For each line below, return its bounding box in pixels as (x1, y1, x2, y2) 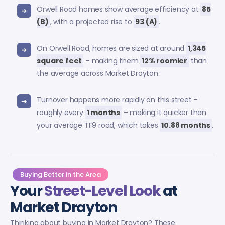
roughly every (37, 107, 85, 118)
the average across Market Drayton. (37, 68, 160, 78)
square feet (37, 55, 82, 66)
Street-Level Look (44, 181, 161, 201)
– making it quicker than (121, 107, 206, 118)
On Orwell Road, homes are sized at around (37, 43, 186, 53)
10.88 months (161, 120, 210, 130)
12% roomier (142, 55, 187, 66)
